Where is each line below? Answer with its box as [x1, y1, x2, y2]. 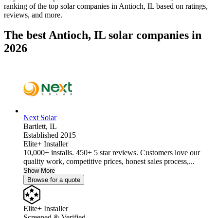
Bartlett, [23, 122, 50, 131]
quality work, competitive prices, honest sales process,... [23, 157, 195, 166]
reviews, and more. [4, 10, 62, 19]
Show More [23, 167, 55, 175]
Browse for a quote [27, 176, 80, 184]
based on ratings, [154, 1, 208, 10]
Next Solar [23, 113, 56, 122]
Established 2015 [23, 131, 76, 140]
